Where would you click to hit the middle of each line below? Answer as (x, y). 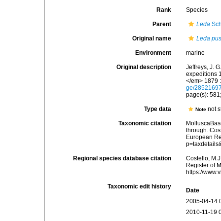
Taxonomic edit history (140, 186)
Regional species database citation (122, 158)
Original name (152, 38)
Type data (158, 109)
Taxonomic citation (145, 123)
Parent (162, 24)
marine (196, 53)
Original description (144, 67)
